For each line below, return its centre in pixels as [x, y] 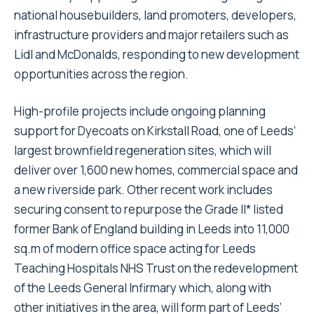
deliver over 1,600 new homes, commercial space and [156, 170]
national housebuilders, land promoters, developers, [155, 15]
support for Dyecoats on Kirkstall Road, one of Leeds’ [155, 131]
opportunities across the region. [101, 74]
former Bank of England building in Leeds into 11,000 [152, 229]
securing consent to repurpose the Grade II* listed [149, 210]
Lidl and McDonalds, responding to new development [157, 55]
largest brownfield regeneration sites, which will [143, 151]
